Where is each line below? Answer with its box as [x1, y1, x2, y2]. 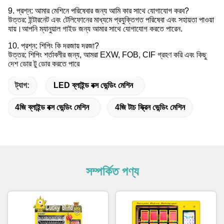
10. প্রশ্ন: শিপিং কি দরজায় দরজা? [8, 41, 99, 50]
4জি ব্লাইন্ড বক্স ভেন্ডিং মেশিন [15, 103, 89, 112]
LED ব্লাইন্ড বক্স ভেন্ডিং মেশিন [53, 81, 133, 90]
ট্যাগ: [15, 81, 29, 90]
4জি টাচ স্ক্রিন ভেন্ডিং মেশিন [115, 103, 185, 112]
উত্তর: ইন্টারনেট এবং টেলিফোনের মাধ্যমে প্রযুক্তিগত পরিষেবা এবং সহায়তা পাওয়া [8, 15, 214, 24]
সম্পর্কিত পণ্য [85, 164, 138, 178]
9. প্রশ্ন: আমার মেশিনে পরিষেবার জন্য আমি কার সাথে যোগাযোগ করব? [8, 6, 189, 15]
